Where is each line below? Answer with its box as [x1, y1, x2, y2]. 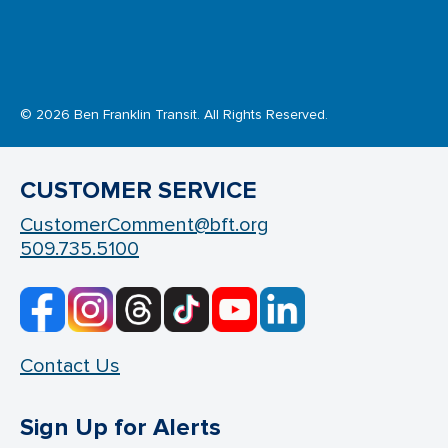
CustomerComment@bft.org [20, 213, 268, 238]
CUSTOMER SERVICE [20, 176, 257, 206]
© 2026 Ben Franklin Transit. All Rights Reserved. [20, 106, 328, 124]
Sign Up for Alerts [20, 413, 221, 443]
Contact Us [20, 354, 120, 379]
